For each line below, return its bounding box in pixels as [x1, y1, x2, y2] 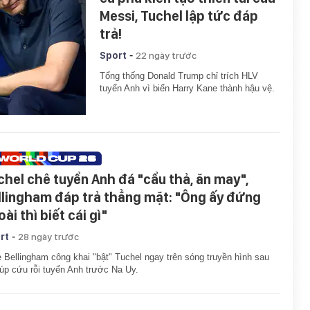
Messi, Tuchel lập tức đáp [100, 8, 258, 24]
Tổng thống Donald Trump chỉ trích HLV [100, 71, 258, 81]
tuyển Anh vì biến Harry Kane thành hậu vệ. [100, 83, 275, 93]
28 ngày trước [18, 230, 79, 242]
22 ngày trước [136, 50, 197, 61]
